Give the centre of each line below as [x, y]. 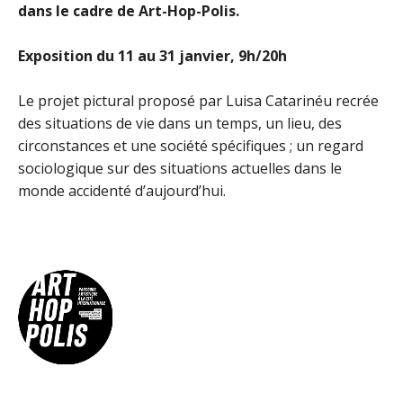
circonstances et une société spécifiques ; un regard [191, 145]
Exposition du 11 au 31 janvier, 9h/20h [152, 55]
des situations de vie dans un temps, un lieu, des [180, 123]
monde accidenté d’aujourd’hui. [122, 190]
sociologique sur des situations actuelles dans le [180, 168]
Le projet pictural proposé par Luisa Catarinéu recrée [198, 100]
